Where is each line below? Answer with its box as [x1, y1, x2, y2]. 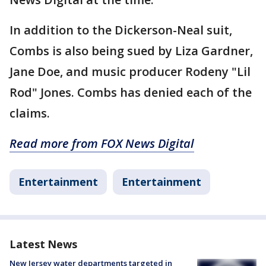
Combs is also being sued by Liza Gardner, [9, 43, 253, 59]
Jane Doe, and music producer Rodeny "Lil [9, 64, 251, 80]
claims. [9, 105, 50, 122]
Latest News [9, 237, 77, 252]
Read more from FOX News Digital [9, 135, 194, 152]
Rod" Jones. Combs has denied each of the [9, 84, 252, 101]
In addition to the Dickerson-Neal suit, [9, 22, 232, 39]
